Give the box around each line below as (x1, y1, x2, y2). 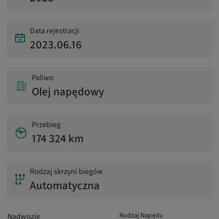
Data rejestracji (30, 25, 79, 37)
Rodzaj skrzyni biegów (30, 166, 103, 177)
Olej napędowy (32, 84, 104, 100)
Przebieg (32, 119, 61, 131)
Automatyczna (30, 177, 100, 194)
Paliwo (32, 72, 54, 84)
